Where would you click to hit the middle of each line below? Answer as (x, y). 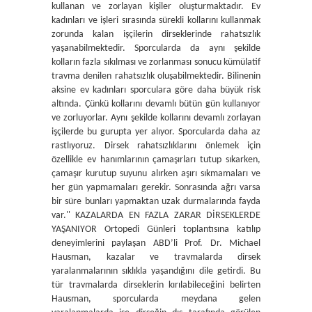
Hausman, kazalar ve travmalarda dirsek (156, 257)
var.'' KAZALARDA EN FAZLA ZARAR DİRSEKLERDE (156, 216)
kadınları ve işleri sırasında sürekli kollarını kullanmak (156, 21)
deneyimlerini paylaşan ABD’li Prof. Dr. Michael (156, 243)
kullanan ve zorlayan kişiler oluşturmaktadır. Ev (156, 7)
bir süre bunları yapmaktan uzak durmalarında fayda (156, 202)
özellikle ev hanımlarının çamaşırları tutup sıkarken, (156, 160)
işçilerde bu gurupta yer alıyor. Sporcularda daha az (156, 132)
